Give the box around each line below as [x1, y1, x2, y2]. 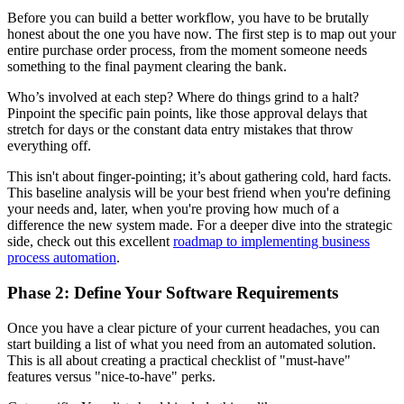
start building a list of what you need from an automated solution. [7, 335, 376, 352]
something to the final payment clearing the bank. [7, 59, 287, 75]
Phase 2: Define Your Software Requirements [7, 283, 338, 303]
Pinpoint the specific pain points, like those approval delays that [7, 106, 367, 122]
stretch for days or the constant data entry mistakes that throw [7, 122, 353, 138]
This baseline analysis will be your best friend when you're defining [7, 185, 390, 201]
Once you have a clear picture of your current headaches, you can [7, 319, 380, 335]
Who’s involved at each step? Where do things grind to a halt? [7, 89, 359, 106]
